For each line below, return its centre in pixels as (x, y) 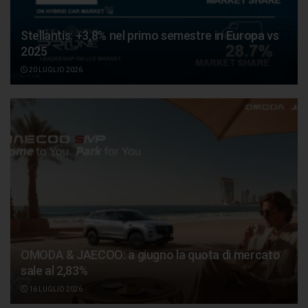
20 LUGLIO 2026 (55, 70)
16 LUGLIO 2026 (55, 289)
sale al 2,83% (54, 271)
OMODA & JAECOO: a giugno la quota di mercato (151, 255)
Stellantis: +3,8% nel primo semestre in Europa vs (150, 36)
